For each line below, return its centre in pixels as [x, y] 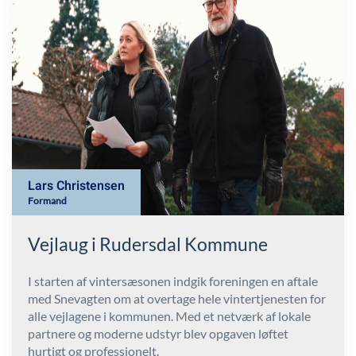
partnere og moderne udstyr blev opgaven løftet [158, 334]
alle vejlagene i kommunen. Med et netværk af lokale [169, 316]
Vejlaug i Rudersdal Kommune [148, 244]
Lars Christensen [76, 186]
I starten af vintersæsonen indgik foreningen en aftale [173, 281]
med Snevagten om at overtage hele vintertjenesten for [177, 299]
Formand [47, 201]
